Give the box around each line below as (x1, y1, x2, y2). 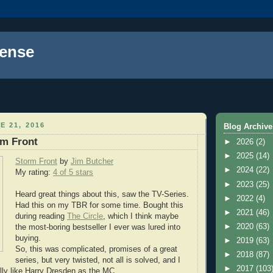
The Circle (67, 211, 103, 221)
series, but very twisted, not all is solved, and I (15, 255, 180, 264)
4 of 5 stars (53, 168, 93, 177)
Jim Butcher (71, 157, 113, 166)
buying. (15, 233, 41, 243)
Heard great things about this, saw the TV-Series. (15, 190, 189, 199)
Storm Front (15, 157, 57, 166)
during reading (15, 211, 67, 221)
